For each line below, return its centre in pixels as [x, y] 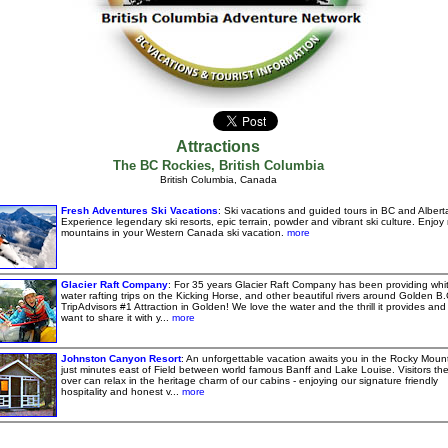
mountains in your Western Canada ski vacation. [172, 232]
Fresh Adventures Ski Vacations [139, 210]
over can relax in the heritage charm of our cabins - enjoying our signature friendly [249, 380]
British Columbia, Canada [218, 179]
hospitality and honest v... [119, 391]
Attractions [218, 146]
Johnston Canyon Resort [120, 358]
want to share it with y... [114, 317]
